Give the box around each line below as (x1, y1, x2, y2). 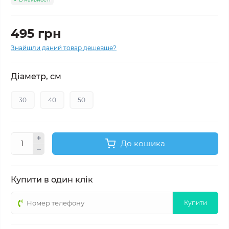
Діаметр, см (11, 72, 61, 81)
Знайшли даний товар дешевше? (11, 44, 117, 52)
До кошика (121, 139, 165, 148)
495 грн (11, 26, 61, 41)
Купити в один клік (11, 175, 93, 185)
